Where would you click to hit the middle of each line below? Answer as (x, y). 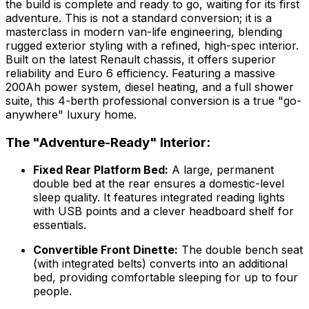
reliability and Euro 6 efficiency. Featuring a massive (140, 73)
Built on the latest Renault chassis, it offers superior (141, 60)
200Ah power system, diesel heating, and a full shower (150, 87)
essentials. (60, 225)
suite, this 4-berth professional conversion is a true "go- (153, 101)
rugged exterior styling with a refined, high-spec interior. (152, 46)
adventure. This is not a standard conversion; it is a (139, 18)
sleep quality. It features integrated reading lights (159, 198)
